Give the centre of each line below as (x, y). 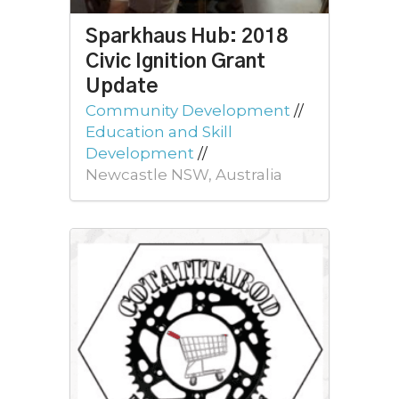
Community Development (188, 110)
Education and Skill (159, 131)
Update (122, 86)
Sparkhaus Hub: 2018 (187, 37)
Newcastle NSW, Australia (184, 174)
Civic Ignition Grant (175, 61)
